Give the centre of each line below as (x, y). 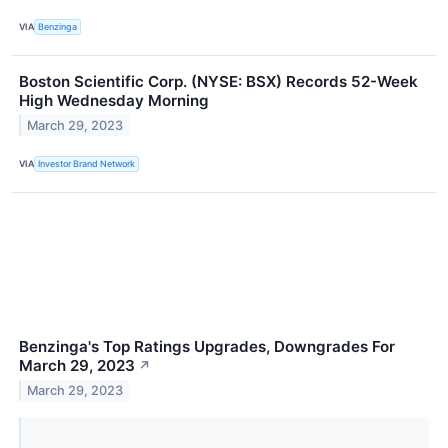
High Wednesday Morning (114, 100)
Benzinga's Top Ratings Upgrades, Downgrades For (207, 347)
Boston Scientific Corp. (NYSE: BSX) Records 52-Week (218, 81)
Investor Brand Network (87, 164)
